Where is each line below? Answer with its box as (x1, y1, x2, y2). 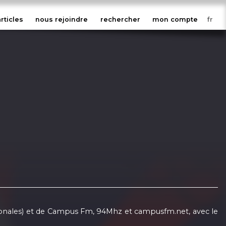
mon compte (152, 16, 198, 24)
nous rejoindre (35, 16, 88, 24)
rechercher (100, 16, 140, 24)
